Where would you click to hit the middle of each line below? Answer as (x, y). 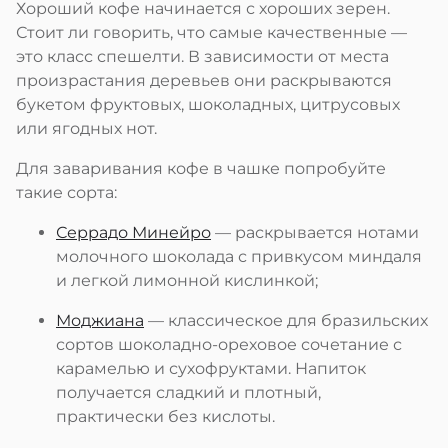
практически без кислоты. (165, 416)
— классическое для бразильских (286, 320)
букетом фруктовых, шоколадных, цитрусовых (208, 104)
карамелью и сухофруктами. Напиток (211, 368)
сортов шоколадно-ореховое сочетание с (229, 344)
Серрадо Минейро (133, 232)
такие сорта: (66, 192)
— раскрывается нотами (315, 232)
